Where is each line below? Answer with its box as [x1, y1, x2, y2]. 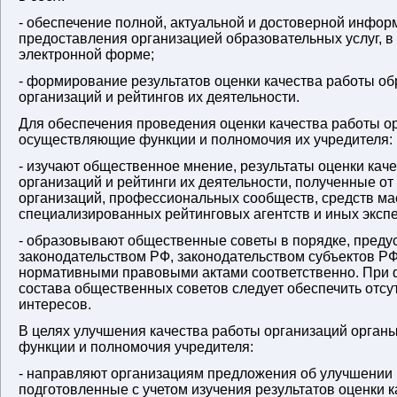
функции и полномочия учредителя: [19, 339, 253, 354]
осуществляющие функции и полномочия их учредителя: [19, 132, 393, 147]
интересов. [19, 297, 91, 312]
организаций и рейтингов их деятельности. [19, 90, 300, 105]
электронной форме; [19, 47, 154, 62]
